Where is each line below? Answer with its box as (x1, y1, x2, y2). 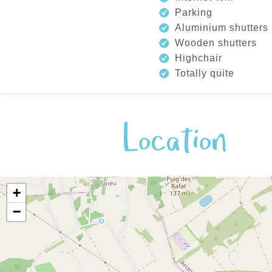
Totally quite (175, 68, 234, 78)
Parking (175, 7, 212, 18)
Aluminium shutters (175, 22, 268, 33)
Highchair (175, 53, 222, 63)
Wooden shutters (175, 38, 257, 48)
